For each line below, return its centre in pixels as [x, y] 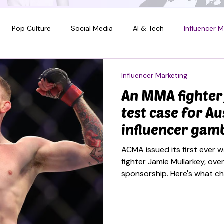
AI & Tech [148, 28]
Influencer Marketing [154, 75]
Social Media [92, 28]
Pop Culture [31, 28]
